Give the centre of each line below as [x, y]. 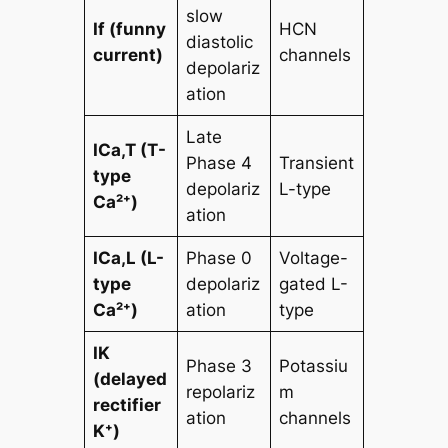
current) [128, 54]
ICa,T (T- [130, 149]
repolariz [221, 391]
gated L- [314, 283]
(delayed [130, 378]
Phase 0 [219, 257]
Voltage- [314, 257]
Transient [317, 162]
